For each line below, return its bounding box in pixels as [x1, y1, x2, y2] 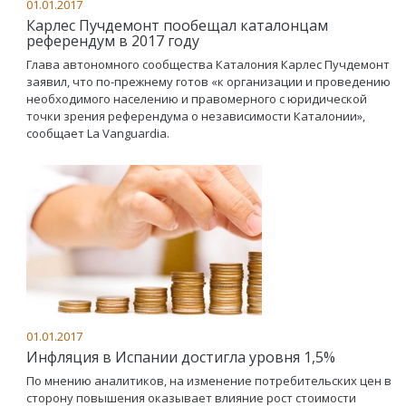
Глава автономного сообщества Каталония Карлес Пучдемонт [26, 56, 390, 72]
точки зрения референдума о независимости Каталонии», [26, 108, 365, 124]
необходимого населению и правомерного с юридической [26, 91, 367, 107]
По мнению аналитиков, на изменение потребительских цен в [26, 372, 391, 389]
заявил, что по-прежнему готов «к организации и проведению [26, 73, 391, 90]
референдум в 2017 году [26, 31, 199, 51]
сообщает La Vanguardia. [26, 125, 169, 141]
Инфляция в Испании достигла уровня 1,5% [26, 347, 335, 367]
